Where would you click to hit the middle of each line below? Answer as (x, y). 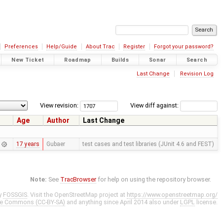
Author (58, 121)
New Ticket (28, 60)
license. (206, 202)
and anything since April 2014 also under (123, 202)
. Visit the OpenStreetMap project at (77, 195)
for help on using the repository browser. (154, 180)
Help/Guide (62, 47)
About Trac (100, 47)
